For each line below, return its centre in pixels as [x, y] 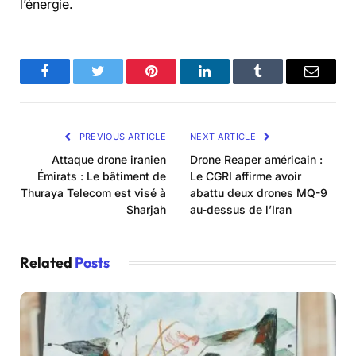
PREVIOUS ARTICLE [121, 137]
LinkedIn [230, 83]
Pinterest [175, 83]
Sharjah [146, 210]
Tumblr [278, 83]
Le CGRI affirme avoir [246, 176]
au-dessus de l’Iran [241, 210]
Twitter [118, 83]
